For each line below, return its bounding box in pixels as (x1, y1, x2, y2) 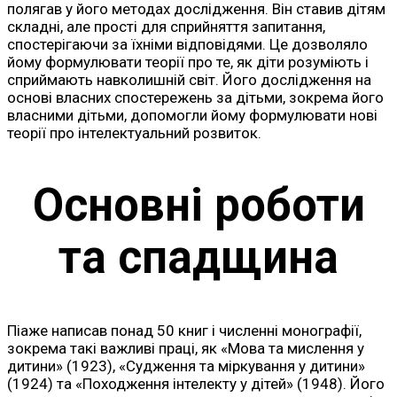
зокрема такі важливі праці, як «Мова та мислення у (7, 339, 364, 357)
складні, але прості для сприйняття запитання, (7, 17, 325, 35)
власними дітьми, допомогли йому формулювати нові (7, 105, 378, 124)
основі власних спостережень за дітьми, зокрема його (7, 88, 384, 106)
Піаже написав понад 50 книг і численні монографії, (7, 321, 362, 339)
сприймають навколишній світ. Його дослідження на (7, 70, 371, 89)
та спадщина (58, 231, 339, 284)
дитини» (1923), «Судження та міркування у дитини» (7, 356, 365, 375)
